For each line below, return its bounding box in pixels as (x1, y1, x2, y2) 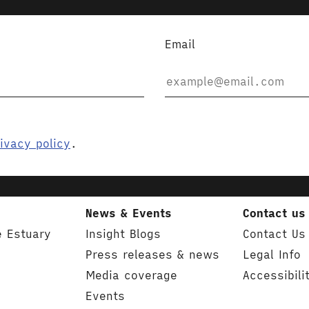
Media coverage (86, 268, 178, 282)
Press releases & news (86, 248, 220, 261)
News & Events (86, 206, 172, 220)
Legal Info (242, 248, 301, 261)
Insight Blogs (86, 227, 161, 241)
